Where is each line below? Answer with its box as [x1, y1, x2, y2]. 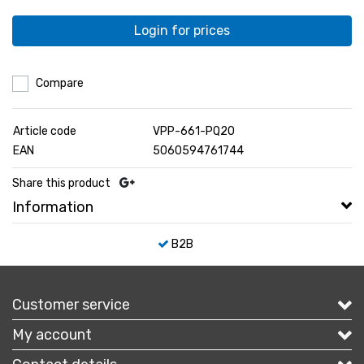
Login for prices [134, 22, 230, 38]
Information [12, 197, 93, 216]
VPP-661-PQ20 [153, 123, 235, 138]
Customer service [12, 295, 130, 314]
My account [12, 325, 92, 344]
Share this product [12, 175, 110, 190]
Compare [36, 76, 84, 90]
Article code [13, 123, 76, 138]
